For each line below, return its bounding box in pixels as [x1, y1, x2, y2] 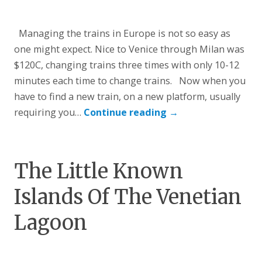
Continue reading [84, 106, 170, 119]
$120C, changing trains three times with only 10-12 [14, 58, 240, 72]
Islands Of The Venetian [14, 184, 242, 209]
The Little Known [14, 158, 184, 184]
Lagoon [14, 210, 88, 235]
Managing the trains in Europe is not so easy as [14, 27, 231, 40]
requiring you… [14, 106, 84, 119]
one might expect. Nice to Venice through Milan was [14, 43, 245, 56]
